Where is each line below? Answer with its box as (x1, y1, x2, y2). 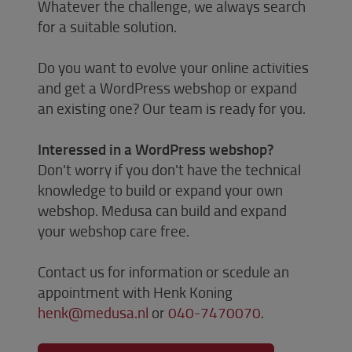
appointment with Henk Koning (38, 280, 233, 302)
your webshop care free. (38, 219, 189, 241)
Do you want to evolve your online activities (38, 56, 309, 78)
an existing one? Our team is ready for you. (38, 97, 306, 119)
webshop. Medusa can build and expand (38, 199, 287, 221)
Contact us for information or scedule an (38, 260, 289, 282)
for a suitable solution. (38, 15, 177, 37)
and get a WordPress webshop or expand (38, 76, 297, 98)
